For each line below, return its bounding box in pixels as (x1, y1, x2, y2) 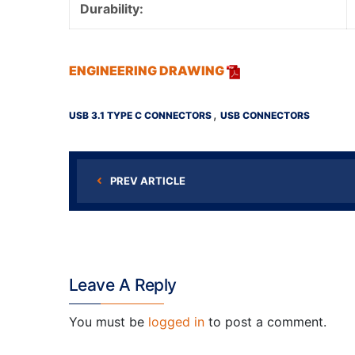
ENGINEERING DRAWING (69, 63, 227, 78)
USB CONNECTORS (220, 109, 310, 121)
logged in (148, 314, 204, 330)
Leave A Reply (69, 275, 177, 295)
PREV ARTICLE (110, 174, 185, 187)
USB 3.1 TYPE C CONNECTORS (69, 109, 212, 121)
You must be (69, 314, 148, 330)
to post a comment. (204, 314, 326, 330)
